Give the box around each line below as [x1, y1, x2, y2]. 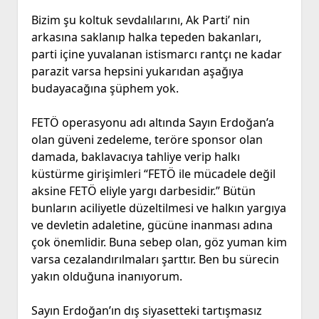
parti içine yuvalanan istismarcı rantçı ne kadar [31, 46, 282, 63]
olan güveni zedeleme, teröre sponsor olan [31, 132, 263, 148]
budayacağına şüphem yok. [31, 80, 179, 97]
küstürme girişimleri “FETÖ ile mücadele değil [31, 166, 276, 182]
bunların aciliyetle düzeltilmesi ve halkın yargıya [31, 200, 286, 216]
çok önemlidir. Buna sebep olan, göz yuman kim [31, 234, 287, 251]
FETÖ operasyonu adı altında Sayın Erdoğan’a [31, 115, 274, 131]
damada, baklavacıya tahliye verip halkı [31, 149, 240, 165]
